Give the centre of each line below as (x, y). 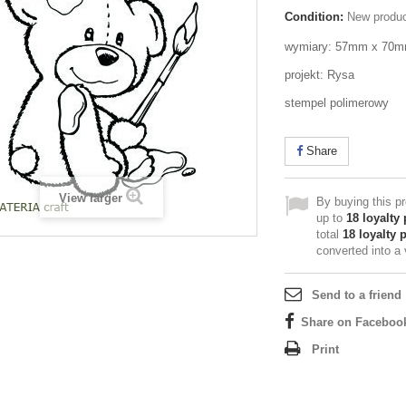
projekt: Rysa (319, 75)
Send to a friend (357, 295)
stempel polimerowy (337, 103)
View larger (91, 198)
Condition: (314, 17)
